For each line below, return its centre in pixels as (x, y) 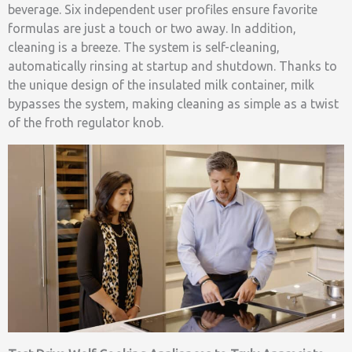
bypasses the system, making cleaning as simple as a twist (173, 103)
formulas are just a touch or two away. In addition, (152, 28)
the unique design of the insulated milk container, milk (161, 84)
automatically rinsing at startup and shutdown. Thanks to (172, 66)
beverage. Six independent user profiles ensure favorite (163, 9)
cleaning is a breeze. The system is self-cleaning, (144, 47)
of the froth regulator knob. (86, 122)
